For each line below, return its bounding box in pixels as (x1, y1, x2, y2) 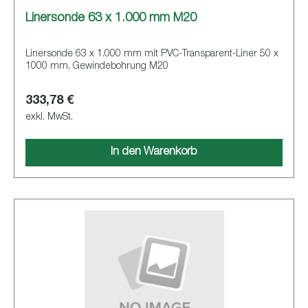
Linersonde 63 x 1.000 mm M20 (25, 12, 197, 25)
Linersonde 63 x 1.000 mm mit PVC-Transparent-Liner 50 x (25, 49, 278, 59)
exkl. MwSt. (25, 112, 73, 122)
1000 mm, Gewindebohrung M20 (73, 61, 168, 71)
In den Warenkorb (111, 146, 197, 158)
